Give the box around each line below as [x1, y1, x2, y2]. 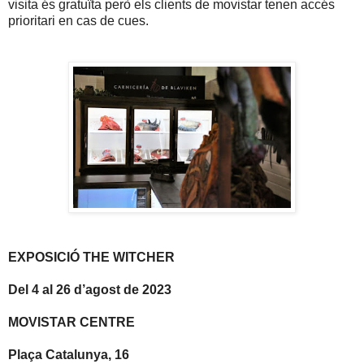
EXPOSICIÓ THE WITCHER [8, 250, 175, 265]
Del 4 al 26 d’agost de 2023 [8, 283, 171, 297]
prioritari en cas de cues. [8, 14, 149, 28]
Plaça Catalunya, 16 [8, 348, 129, 362]
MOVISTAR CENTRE [8, 315, 135, 330]
